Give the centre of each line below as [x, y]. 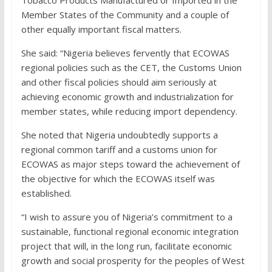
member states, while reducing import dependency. [129, 111]
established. [46, 193]
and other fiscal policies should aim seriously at [119, 82]
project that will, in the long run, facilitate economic [126, 246]
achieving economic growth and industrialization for [127, 97]
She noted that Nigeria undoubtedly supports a [119, 135]
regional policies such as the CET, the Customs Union [131, 68]
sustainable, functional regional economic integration [130, 232]
